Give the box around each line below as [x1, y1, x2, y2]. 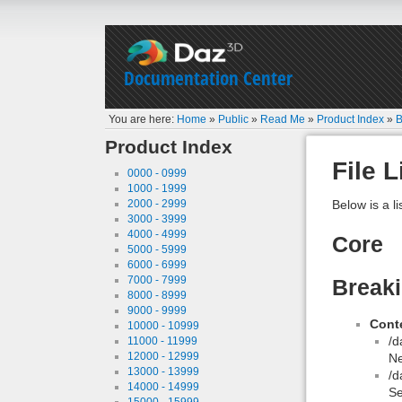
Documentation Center [124, 66, 293, 91]
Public [218, 112, 249, 126]
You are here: [109, 112, 178, 126]
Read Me [260, 112, 306, 126]
